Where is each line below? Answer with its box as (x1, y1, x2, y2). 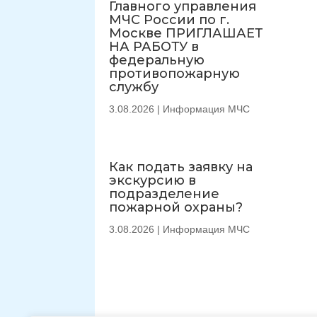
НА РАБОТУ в (109, 38, 200, 54)
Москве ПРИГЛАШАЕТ (109, 25, 264, 41)
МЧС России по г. (109, 11, 230, 28)
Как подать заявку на (109, 158, 253, 175)
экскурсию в (109, 172, 197, 188)
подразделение (109, 185, 220, 202)
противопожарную (109, 65, 241, 81)
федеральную (109, 52, 205, 68)
